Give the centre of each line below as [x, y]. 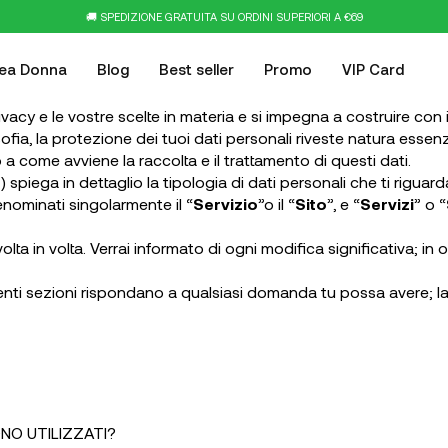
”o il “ [276, 203]
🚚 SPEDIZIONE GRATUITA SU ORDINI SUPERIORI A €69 [224, 16]
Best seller [196, 69]
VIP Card [373, 69]
